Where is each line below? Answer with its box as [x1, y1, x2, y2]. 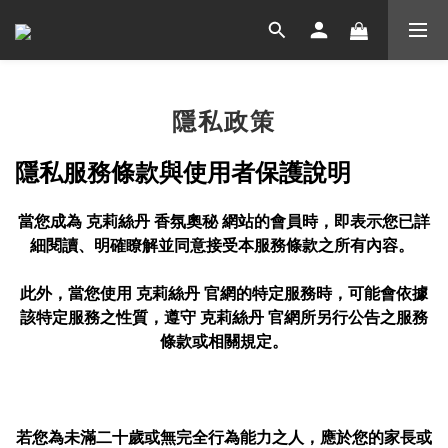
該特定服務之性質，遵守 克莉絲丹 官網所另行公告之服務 [20, 306, 428, 328]
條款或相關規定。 [160, 330, 288, 352]
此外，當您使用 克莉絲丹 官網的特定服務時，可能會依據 [20, 282, 428, 304]
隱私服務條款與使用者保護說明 [15, 155, 351, 188]
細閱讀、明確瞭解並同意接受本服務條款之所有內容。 [30, 234, 418, 256]
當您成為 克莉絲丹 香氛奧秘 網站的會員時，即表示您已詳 [18, 210, 430, 232]
